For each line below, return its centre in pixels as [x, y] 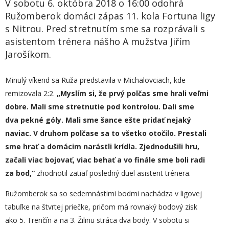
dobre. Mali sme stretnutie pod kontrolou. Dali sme [100, 107]
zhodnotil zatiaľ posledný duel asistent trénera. [113, 173]
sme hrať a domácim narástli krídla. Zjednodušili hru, [102, 146]
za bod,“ [20, 173]
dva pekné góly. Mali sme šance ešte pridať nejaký [98, 120]
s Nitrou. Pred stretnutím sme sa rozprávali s [105, 29]
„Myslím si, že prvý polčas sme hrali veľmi [133, 93]
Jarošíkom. [28, 54]
